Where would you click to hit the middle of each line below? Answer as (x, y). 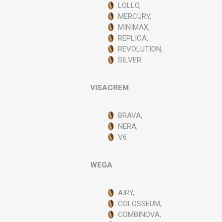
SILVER (130, 60)
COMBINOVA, (140, 215)
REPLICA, (133, 38)
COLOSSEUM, (140, 204)
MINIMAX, (134, 27)
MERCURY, (135, 16)
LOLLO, (130, 5)
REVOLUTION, (140, 49)
